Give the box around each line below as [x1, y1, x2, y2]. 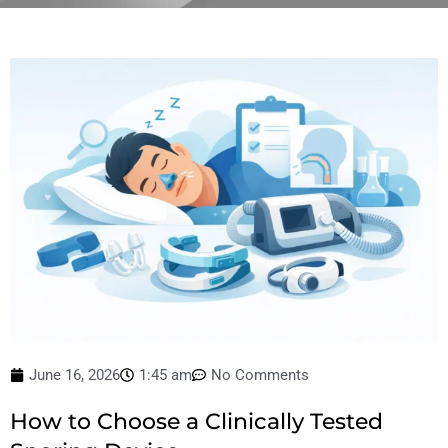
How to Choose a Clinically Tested [10, 407, 383, 435]
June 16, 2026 [29, 365, 120, 384]
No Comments [211, 365, 309, 384]
